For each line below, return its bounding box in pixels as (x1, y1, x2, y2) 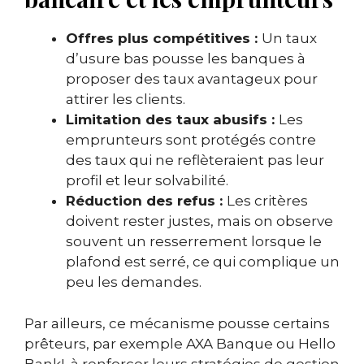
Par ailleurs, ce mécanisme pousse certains (24, 314, 330, 331)
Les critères (227, 193, 308, 210)
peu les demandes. (66, 274, 201, 291)
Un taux (262, 30, 317, 47)
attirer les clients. (66, 91, 185, 108)
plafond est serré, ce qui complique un (66, 253, 340, 271)
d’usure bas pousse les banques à (66, 50, 305, 67)
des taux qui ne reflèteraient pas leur (66, 152, 324, 169)
